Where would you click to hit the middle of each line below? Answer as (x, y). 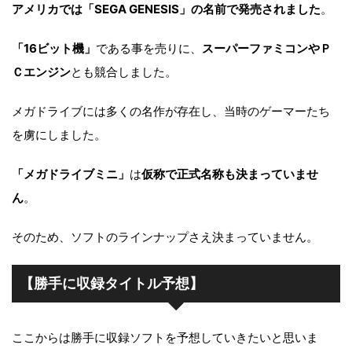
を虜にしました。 (59, 134)
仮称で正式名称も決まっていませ (230, 174)
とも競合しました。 (124, 71)
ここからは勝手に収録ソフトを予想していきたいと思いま (165, 337)
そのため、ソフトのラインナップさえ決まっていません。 (165, 236)
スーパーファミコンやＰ (267, 48)
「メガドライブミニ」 (71, 174)
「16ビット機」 (54, 48)
